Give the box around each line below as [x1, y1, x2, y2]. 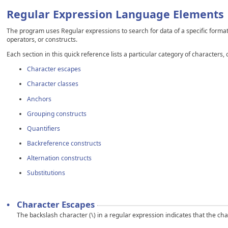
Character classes [27, 79, 78, 89]
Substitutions [27, 168, 65, 178]
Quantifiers [27, 124, 60, 133]
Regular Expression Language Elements [7, 7, 224, 21]
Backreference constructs [27, 139, 101, 148]
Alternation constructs [27, 154, 92, 163]
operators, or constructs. [7, 35, 77, 44]
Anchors [27, 94, 51, 103]
